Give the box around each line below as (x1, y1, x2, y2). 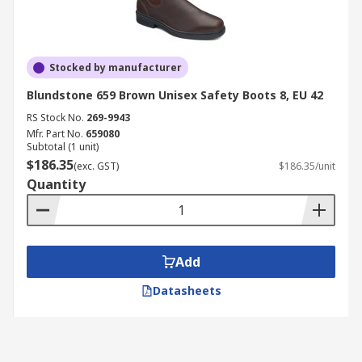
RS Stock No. (27, 111, 84, 124)
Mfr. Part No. (27, 127, 83, 141)
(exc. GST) (74, 159, 119, 173)
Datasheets (152, 283, 221, 298)
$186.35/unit (279, 159, 335, 173)
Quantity (27, 175, 86, 193)
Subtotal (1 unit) (27, 140, 99, 154)
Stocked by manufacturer (49, 61, 182, 74)
